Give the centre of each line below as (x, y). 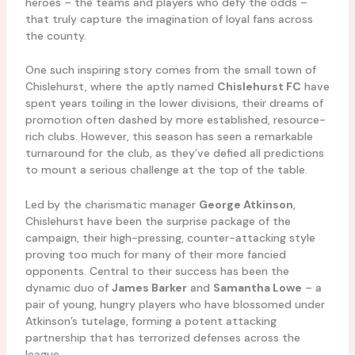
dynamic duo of (68, 287)
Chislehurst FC (259, 87)
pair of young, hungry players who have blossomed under (175, 304)
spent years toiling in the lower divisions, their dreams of (174, 103)
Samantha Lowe (257, 287)
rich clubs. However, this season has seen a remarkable (169, 137)
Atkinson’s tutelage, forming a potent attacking (151, 321)
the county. (55, 35)
